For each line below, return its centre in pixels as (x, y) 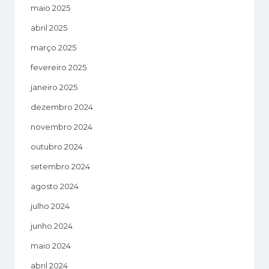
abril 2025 (49, 28)
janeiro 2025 (54, 87)
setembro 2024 (60, 167)
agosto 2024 (55, 186)
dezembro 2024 (62, 107)
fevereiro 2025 (59, 68)
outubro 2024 (57, 147)
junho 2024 (52, 226)
